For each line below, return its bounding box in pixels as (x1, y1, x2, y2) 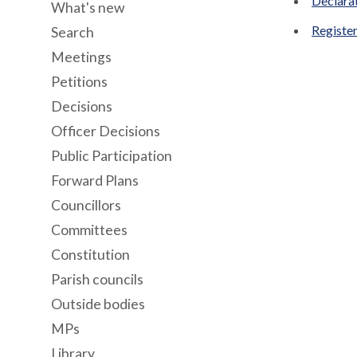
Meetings (51, 49, 112, 65)
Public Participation (51, 147, 172, 164)
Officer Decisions (51, 123, 160, 139)
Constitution (51, 246, 130, 263)
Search (51, 24, 94, 41)
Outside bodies (51, 296, 145, 312)
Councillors (51, 197, 121, 214)
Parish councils (51, 271, 143, 288)
